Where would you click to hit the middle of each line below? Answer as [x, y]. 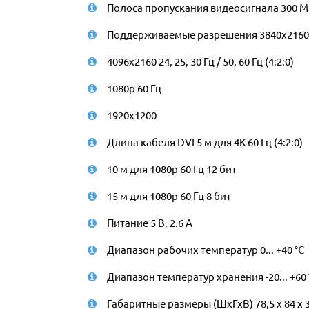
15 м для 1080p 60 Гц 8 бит [169, 196]
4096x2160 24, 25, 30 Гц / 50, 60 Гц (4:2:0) [200, 61]
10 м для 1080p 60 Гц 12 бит [172, 169]
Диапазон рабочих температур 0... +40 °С [206, 249]
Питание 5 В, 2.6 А [150, 222]
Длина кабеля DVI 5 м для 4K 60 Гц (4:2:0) [205, 142]
